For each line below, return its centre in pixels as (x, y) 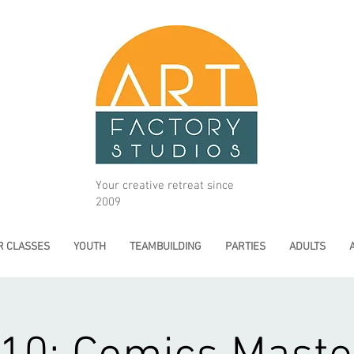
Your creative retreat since (165, 186)
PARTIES (245, 247)
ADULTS (307, 247)
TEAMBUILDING (165, 247)
